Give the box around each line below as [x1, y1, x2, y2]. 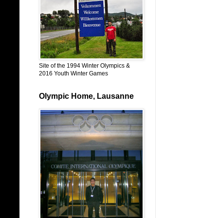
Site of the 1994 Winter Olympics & [39, 62, 130, 69]
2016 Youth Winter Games [39, 70, 108, 77]
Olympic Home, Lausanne [39, 92, 134, 100]
